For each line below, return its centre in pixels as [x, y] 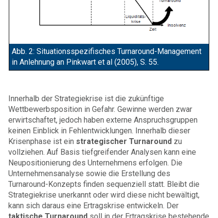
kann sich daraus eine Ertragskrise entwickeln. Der [93, 205]
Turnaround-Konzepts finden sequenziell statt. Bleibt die [104, 184]
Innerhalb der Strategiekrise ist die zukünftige [86, 98]
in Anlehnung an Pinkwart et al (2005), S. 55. [85, 62]
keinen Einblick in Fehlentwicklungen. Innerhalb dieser [99, 130]
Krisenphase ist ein [42, 141]
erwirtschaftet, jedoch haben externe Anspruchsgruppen [103, 120]
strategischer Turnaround [124, 141]
